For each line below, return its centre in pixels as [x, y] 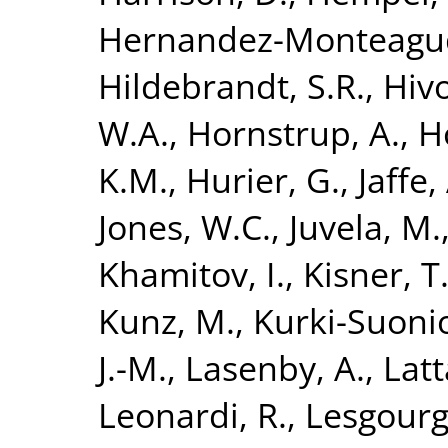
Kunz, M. [166, 320]
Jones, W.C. [184, 226]
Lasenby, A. [275, 367]
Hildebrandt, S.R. [231, 85]
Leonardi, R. [192, 414]
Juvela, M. [365, 226]
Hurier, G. [263, 179]
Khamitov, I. [191, 273]
